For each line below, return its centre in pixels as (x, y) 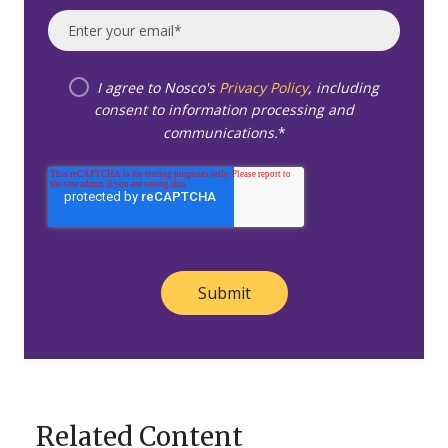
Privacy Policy (264, 87)
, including (344, 87)
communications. (220, 132)
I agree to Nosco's (158, 87)
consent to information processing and (224, 110)
